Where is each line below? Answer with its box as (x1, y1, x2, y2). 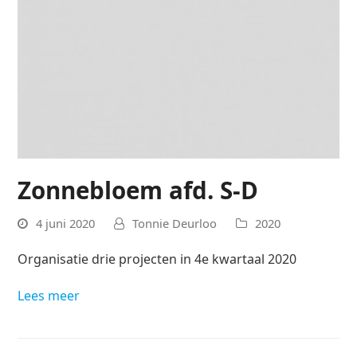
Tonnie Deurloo (132, 215, 218, 232)
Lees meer (18, 287, 80, 305)
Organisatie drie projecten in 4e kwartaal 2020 (18, 250, 297, 269)
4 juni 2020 (36, 215, 96, 232)
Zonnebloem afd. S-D (18, 173, 259, 206)
